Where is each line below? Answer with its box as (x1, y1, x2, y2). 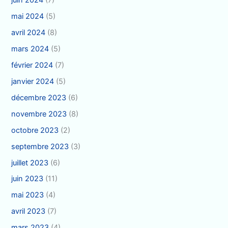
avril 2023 (11, 207, 46, 216)
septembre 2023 (11, 141, 69, 151)
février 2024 (11, 60, 53, 70)
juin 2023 (11, 174, 44, 184)
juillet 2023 (11, 158, 49, 167)
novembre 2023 (11, 109, 67, 119)
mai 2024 (11, 12, 44, 21)
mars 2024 (11, 44, 49, 53)
